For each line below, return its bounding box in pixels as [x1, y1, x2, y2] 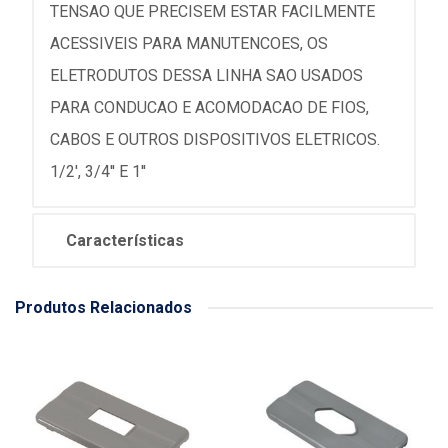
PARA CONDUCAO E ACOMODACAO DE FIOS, [50, 98, 369, 118]
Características [66, 231, 184, 251]
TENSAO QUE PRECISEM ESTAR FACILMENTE [50, 2, 375, 22]
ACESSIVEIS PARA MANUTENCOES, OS [50, 34, 328, 54]
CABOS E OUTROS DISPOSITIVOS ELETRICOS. [50, 130, 380, 150]
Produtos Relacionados [15, 298, 192, 318]
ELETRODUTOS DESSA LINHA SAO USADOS [50, 66, 363, 86]
